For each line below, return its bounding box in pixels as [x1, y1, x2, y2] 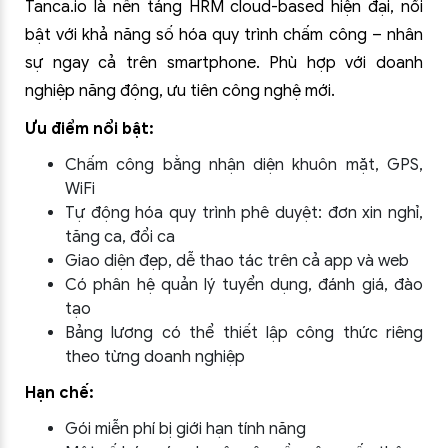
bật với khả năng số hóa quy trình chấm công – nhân [25, 25, 423, 45]
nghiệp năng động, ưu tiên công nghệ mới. [25, 81, 335, 101]
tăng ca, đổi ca [65, 227, 175, 247]
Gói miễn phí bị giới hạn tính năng [65, 419, 306, 439]
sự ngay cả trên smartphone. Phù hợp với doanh [25, 53, 423, 73]
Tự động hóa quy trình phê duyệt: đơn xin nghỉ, [65, 203, 423, 223]
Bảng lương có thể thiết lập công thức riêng [65, 323, 423, 343]
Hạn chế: [25, 383, 94, 403]
